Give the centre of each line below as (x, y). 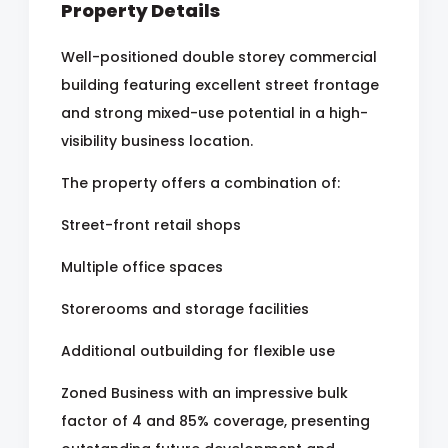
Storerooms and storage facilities (185, 308)
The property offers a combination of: (200, 182)
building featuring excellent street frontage (220, 84)
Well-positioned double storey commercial (219, 56)
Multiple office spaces (142, 266)
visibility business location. (157, 140)
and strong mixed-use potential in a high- (214, 112)
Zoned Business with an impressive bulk (204, 392)
